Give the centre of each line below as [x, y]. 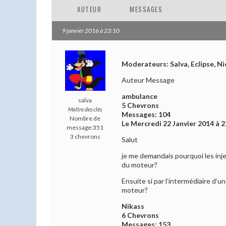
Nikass [133, 206]
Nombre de [85, 119]
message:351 [85, 128]
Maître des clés [85, 109]
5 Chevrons [140, 105]
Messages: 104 [146, 115]
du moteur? [139, 165]
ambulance [139, 96]
